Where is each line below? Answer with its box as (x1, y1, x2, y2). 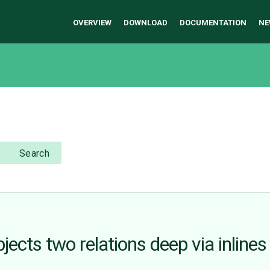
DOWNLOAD (124, 18, 168, 27)
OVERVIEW (73, 18, 111, 27)
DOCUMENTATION (180, 18, 246, 27)
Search (19, 148, 50, 160)
